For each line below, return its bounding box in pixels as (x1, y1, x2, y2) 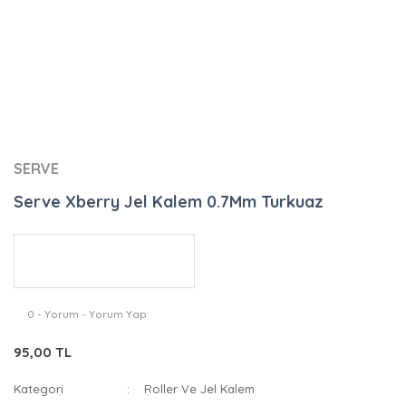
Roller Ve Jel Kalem (144, 382, 256, 396)
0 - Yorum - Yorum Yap (27, 307, 147, 321)
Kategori (14, 382, 63, 396)
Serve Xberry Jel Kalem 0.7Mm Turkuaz (14, 191, 324, 212)
